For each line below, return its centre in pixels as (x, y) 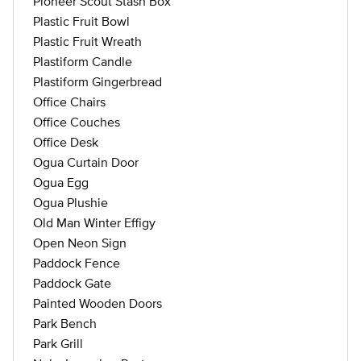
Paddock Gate (72, 283)
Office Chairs (69, 102)
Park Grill (58, 343)
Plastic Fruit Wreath (87, 41)
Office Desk (66, 142)
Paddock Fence (77, 263)
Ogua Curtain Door (86, 162)
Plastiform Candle (83, 61)
